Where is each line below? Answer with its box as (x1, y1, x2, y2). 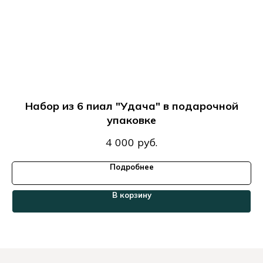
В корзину (112, 190, 151, 200)
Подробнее (109, 161, 154, 171)
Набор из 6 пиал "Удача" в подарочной (25, 99, 238, 113)
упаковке (107, 113, 156, 127)
